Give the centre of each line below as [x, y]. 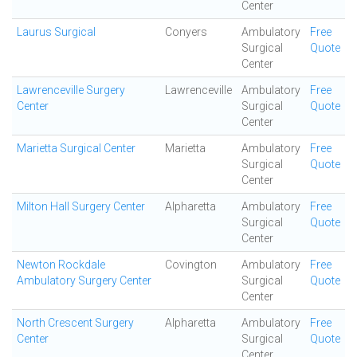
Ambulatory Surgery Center [84, 280]
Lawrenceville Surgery [71, 90]
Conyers [186, 32]
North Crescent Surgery [75, 323]
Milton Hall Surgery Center [81, 206]
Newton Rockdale [61, 265]
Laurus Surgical [56, 32]
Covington [191, 265]
